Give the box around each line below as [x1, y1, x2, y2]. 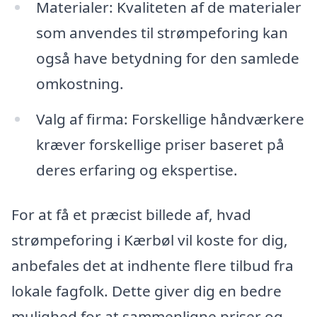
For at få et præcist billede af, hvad [11, 204, 251, 225]
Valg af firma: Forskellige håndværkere [35, 108, 304, 129]
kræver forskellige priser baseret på [35, 134, 284, 154]
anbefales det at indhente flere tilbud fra [11, 255, 294, 276]
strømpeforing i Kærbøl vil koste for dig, [11, 230, 288, 250]
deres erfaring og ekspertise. [35, 159, 238, 180]
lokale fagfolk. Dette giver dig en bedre [11, 281, 282, 301]
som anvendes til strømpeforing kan [35, 22, 288, 42]
